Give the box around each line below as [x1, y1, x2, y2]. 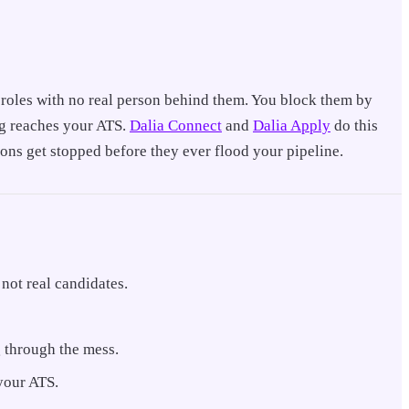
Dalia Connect [130, 116, 222, 134]
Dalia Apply [253, 116, 330, 134]
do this [330, 116, 378, 134]
